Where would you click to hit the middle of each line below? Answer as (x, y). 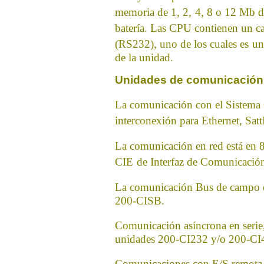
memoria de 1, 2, (153, 12)
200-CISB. (140, 201)
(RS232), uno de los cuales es (182, 44)
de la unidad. (144, 57)
